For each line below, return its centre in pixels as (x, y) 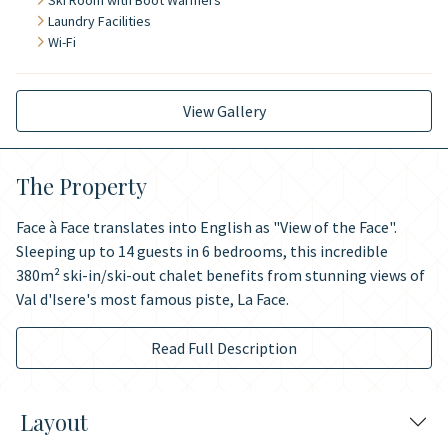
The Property (81, 186)
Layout (54, 422)
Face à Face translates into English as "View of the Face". (206, 227)
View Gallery (224, 111)
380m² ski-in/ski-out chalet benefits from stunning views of (220, 275)
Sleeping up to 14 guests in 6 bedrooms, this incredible (202, 251)
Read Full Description (224, 348)
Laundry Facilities (99, 21)
